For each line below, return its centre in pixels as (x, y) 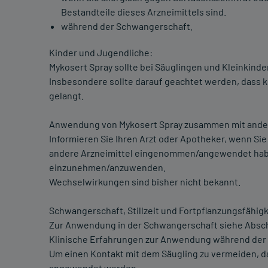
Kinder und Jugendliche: (101, 53)
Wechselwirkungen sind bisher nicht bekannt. (145, 182)
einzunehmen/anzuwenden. (107, 167)
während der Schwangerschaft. (127, 26)
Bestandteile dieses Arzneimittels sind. (144, 12)
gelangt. (66, 96)
